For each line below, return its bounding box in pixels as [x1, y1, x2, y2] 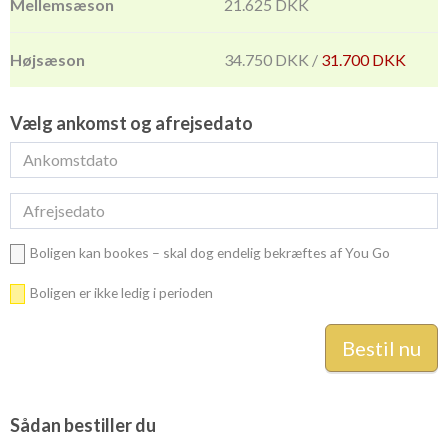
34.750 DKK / [224, 49, 321, 69]
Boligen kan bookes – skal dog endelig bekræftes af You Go [30, 243, 390, 261]
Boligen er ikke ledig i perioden [30, 283, 213, 301]
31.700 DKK [321, 49, 406, 69]
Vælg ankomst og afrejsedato [10, 111, 253, 134]
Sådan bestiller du [10, 413, 156, 436]
